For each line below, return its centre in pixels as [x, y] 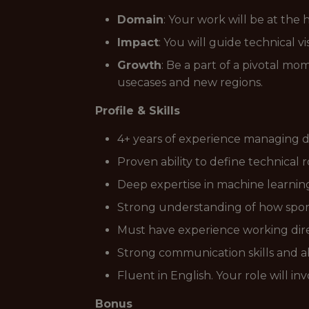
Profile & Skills [138, 111]
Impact [138, 42]
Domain [140, 20]
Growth [139, 65]
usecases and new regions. [190, 82]
